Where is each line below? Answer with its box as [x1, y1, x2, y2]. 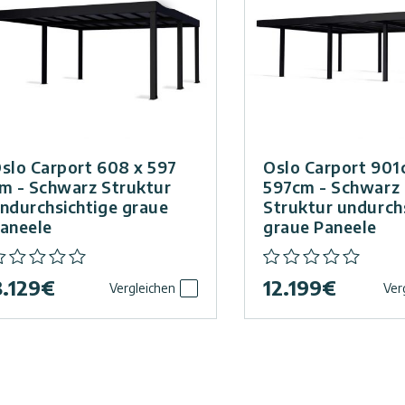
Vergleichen [108, 279, 175, 296]
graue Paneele [262, 216, 378, 238]
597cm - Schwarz [262, 176, 400, 198]
